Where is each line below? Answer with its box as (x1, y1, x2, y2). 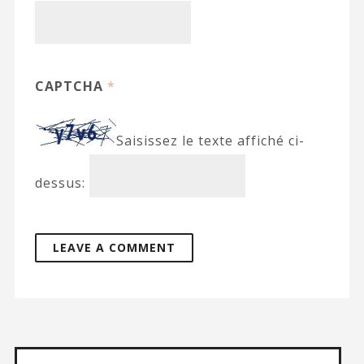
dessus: (34, 173, 85, 192)
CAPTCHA (34, 77, 107, 96)
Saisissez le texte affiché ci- (115, 132, 305, 150)
